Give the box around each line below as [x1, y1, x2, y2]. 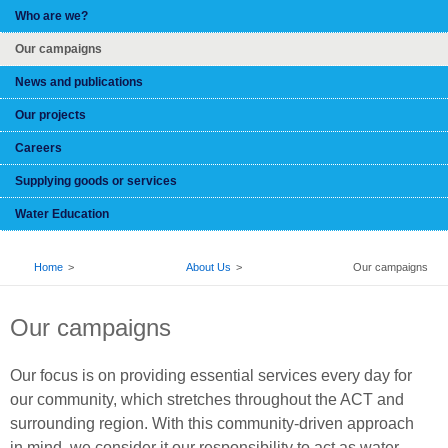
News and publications [15, 75, 143, 89]
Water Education [15, 207, 109, 221]
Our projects [15, 108, 86, 122]
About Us [185, 261, 231, 273]
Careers [15, 141, 62, 155]
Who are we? [15, 9, 88, 23]
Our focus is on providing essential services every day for [10, 367, 412, 384]
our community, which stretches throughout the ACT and [10, 391, 404, 408]
